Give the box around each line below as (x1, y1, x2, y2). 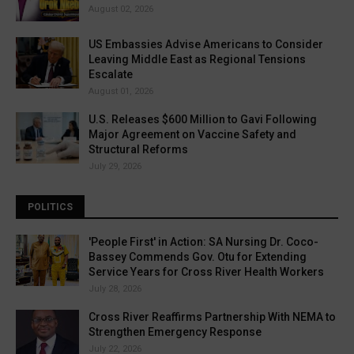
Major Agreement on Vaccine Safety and (88, 128, 296, 141)
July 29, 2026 (88, 161, 141, 171)
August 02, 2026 (88, 4, 153, 14)
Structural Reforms (88, 143, 188, 156)
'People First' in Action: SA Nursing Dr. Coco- (88, 235, 318, 248)
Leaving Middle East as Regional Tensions (88, 53, 306, 66)
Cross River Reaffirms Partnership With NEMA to (88, 311, 336, 323)
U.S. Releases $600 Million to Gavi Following (88, 113, 317, 126)
